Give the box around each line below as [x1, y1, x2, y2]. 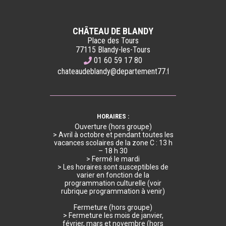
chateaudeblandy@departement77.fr [58, 66, 172, 76]
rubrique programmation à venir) [61, 187, 165, 195]
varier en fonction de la [77, 171, 149, 179]
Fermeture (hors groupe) [74, 203, 152, 211]
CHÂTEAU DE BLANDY [73, 25, 153, 36]
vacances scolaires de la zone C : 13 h [53, 138, 173, 147]
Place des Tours [87, 35, 139, 45]
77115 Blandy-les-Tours [76, 44, 150, 54]
